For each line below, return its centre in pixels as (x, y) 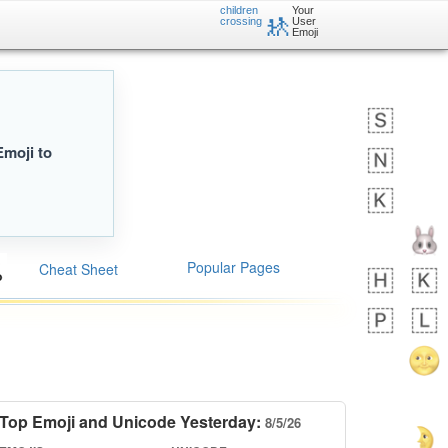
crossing (241, 21)
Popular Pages (233, 266)
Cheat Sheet (78, 269)
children (239, 10)
